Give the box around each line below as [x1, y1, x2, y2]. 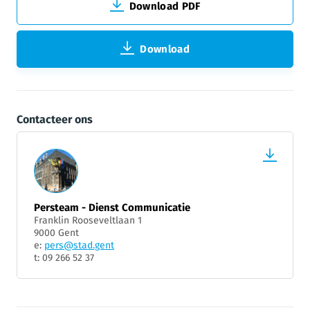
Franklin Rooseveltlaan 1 [34, 214, 142, 226]
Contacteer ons [17, 112, 93, 126]
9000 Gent [34, 226, 79, 239]
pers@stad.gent [44, 239, 114, 251]
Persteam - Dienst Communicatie [34, 201, 190, 214]
